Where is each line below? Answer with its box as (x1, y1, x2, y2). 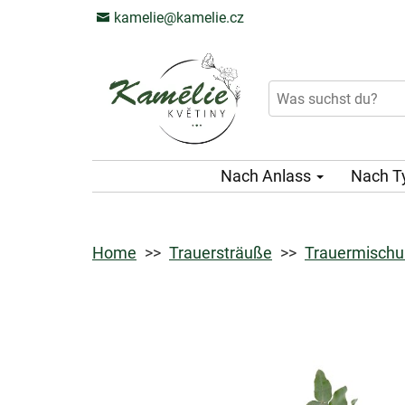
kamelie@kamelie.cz (110, 9, 244, 26)
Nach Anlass (220, 165, 315, 185)
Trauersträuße (169, 242, 272, 262)
